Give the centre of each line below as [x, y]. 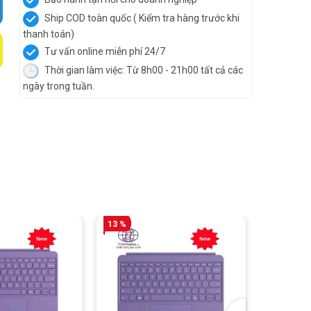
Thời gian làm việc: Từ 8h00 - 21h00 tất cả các [143, 70]
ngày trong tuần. [59, 86]
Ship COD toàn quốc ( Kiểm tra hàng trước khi [141, 18]
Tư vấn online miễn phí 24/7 [104, 52]
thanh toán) [49, 34]
